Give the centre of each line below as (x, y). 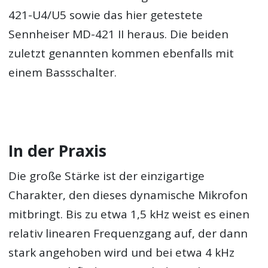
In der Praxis (58, 151)
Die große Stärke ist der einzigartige (107, 176)
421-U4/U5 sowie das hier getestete (106, 15)
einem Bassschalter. (63, 73)
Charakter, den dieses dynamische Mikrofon (128, 195)
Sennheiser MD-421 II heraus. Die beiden (119, 34)
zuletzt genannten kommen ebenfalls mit (121, 54)
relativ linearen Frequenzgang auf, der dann (128, 233)
